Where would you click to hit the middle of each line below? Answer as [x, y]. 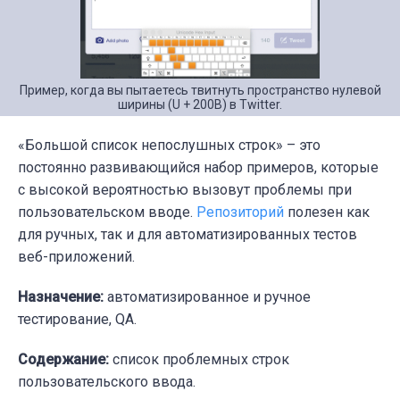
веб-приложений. [76, 256]
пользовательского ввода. [107, 381]
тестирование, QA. [77, 319]
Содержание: [63, 359]
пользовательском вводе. [107, 212]
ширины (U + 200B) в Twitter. [200, 104]
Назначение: [61, 296]
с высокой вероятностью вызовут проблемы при [185, 189]
